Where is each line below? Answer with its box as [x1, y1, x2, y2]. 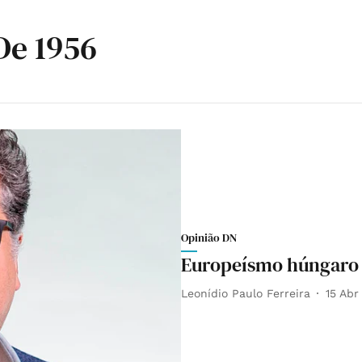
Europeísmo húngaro [181, 251, 359, 279]
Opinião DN [181, 229, 237, 246]
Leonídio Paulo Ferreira [181, 286, 310, 300]
